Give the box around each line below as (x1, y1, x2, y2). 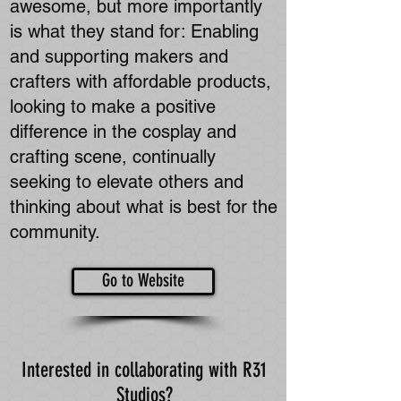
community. (10, 221, 106, 243)
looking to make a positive (10, 96, 216, 117)
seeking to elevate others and (10, 171, 243, 192)
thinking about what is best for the (10, 196, 277, 218)
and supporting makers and (10, 46, 228, 67)
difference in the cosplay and (10, 121, 236, 142)
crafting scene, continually (10, 146, 216, 167)
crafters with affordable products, (10, 71, 271, 92)
